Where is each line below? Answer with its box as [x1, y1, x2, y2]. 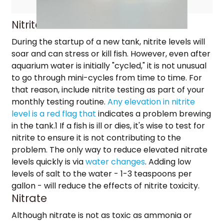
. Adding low [144, 156, 191, 168]
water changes [85, 156, 145, 168]
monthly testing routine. [11, 96, 107, 108]
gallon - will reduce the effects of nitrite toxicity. [11, 180, 199, 192]
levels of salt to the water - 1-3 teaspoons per [11, 168, 192, 180]
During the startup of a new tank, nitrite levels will [11, 36, 205, 48]
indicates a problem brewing [95, 108, 211, 120]
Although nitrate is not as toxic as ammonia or [11, 209, 192, 221]
